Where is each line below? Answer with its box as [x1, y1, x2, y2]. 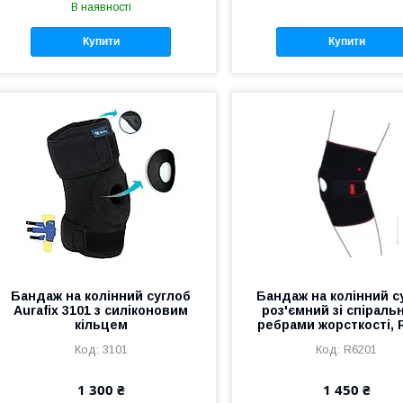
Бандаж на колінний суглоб [11, 288, 192, 303]
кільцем [74, 317, 128, 332]
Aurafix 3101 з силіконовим [13, 302, 189, 318]
